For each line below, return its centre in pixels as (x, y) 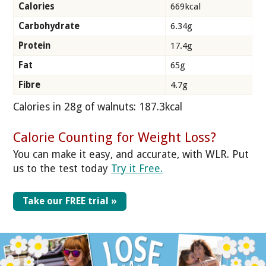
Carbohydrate (49, 26)
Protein (34, 45)
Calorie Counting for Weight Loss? (115, 137)
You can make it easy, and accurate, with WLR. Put (131, 155)
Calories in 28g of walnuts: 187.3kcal (99, 107)
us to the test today (62, 169)
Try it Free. (137, 169)
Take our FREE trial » (70, 201)
